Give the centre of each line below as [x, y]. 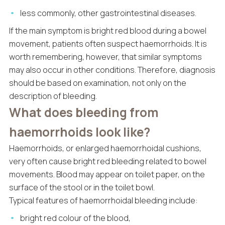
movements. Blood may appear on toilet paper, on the [107, 174]
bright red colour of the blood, [76, 218]
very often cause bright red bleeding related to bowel [107, 161]
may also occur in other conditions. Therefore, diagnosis [112, 70]
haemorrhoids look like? [79, 132]
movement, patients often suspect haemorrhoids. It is [108, 43]
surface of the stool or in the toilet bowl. [82, 187]
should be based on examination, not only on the [97, 83]
